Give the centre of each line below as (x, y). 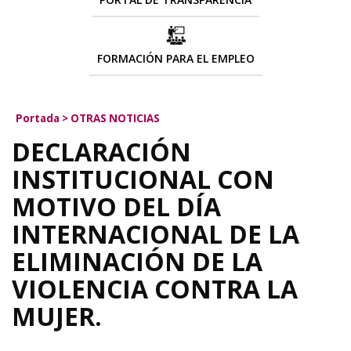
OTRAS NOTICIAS (115, 118)
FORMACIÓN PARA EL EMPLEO (175, 58)
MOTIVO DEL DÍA (116, 206)
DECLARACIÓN (101, 152)
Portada (38, 118)
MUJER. (57, 316)
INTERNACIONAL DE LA (156, 234)
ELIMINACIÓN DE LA (137, 261)
